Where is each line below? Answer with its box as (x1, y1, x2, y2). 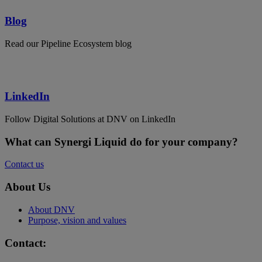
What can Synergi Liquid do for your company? (5, 135, 238, 148)
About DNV (28, 204, 75, 215)
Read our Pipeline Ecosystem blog (5, 38, 132, 49)
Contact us (5, 159, 44, 170)
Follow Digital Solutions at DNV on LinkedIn (5, 114, 175, 125)
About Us (5, 181, 50, 194)
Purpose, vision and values (28, 215, 126, 225)
